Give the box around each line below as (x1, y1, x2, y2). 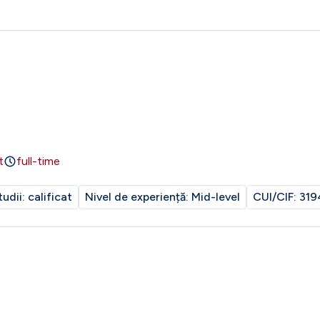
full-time (16, 154, 60, 168)
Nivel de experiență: (85, 190, 191, 204)
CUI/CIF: (253, 190, 299, 204)
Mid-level (191, 190, 240, 204)
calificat (28, 190, 72, 204)
